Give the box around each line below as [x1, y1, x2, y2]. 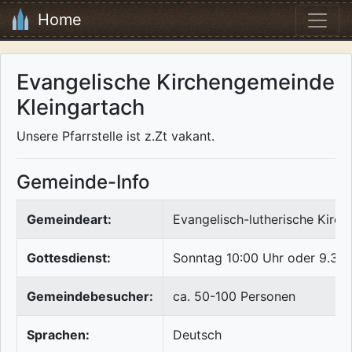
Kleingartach [16, 94, 145, 121]
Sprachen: [27, 327, 90, 343]
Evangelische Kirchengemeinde [16, 69, 335, 96]
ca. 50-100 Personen [173, 288, 295, 305]
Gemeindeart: [27, 211, 112, 228]
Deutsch [173, 327, 222, 343]
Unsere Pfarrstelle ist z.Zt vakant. [16, 128, 214, 145]
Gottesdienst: [27, 250, 111, 266]
